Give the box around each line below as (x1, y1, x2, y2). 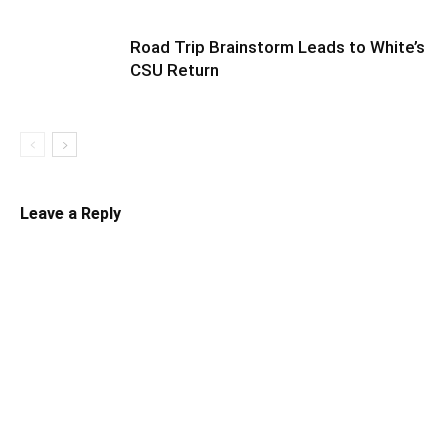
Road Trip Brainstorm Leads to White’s (130, 37, 425, 57)
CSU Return (130, 60, 219, 80)
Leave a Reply (20, 204, 121, 223)
